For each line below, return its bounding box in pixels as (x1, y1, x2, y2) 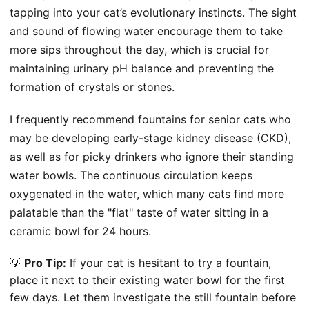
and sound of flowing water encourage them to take (10, 23, 283, 38)
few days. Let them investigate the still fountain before (10, 290, 296, 304)
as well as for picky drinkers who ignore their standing (10, 149, 294, 163)
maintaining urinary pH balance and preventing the (10, 61, 274, 75)
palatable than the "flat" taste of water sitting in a (10, 205, 268, 219)
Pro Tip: (24, 255, 66, 270)
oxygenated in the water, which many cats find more (10, 186, 284, 201)
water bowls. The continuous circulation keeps (10, 168, 252, 182)
